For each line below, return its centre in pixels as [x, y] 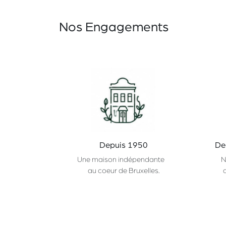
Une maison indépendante [123, 159]
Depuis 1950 [123, 145]
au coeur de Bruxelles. [123, 171]
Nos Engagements [114, 27]
